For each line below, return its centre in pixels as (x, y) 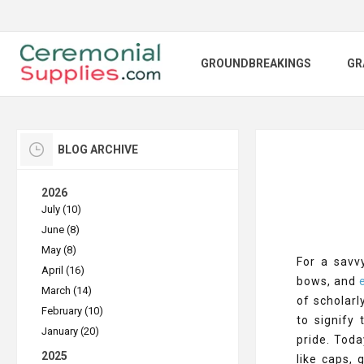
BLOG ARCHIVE (98, 149)
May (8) (59, 250)
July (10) (61, 209)
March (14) (67, 290)
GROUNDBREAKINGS (256, 64)
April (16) (63, 270)
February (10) (72, 311)
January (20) (70, 331)
